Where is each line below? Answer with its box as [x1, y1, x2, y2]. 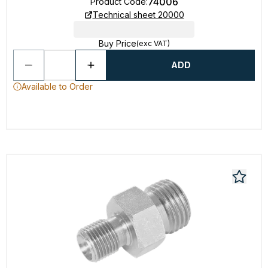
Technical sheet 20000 [92, 10, 184, 20]
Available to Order [22, 81, 93, 92]
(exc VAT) [136, 39, 170, 48]
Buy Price [98, 38, 136, 48]
